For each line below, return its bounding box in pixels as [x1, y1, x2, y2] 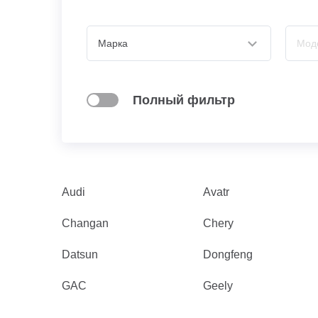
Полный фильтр [133, 93, 235, 107]
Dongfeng [203, 248, 253, 261]
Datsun [62, 248, 98, 261]
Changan [62, 217, 109, 229]
